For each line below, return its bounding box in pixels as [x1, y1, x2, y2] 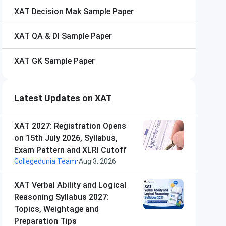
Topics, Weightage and [14, 204, 99, 214]
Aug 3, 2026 [79, 157, 116, 165]
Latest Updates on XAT [14, 93, 112, 103]
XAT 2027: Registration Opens [14, 121, 126, 131]
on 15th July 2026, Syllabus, [14, 133, 118, 143]
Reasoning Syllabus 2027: [14, 192, 109, 202]
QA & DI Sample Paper [32, 31, 112, 41]
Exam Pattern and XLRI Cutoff [14, 145, 127, 155]
